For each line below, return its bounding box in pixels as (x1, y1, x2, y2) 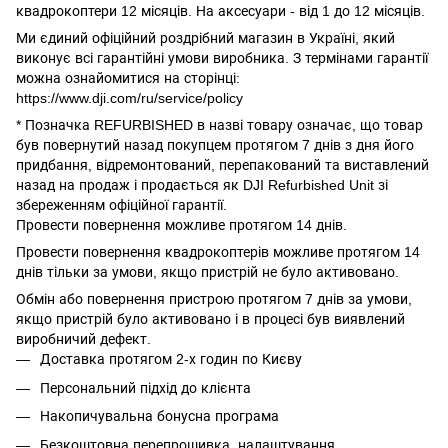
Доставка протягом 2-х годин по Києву (40, 351, 302, 368)
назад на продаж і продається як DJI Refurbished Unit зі (16, 177, 388, 194)
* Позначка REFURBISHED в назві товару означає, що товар (16, 117, 423, 134)
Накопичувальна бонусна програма (40, 408, 279, 425)
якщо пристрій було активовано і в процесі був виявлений (16, 311, 405, 328)
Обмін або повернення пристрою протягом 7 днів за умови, (16, 291, 412, 308)
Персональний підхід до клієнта (40, 379, 251, 396)
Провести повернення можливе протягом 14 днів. (16, 217, 347, 234)
